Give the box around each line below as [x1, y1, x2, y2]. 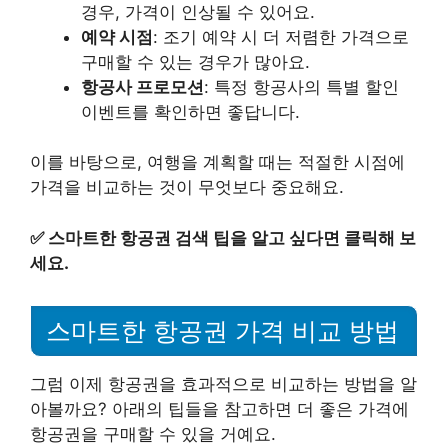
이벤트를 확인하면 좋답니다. [81, 101, 300, 122]
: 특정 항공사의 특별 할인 [204, 76, 399, 97]
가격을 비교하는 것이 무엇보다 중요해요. [30, 177, 344, 198]
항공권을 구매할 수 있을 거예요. [30, 423, 276, 444]
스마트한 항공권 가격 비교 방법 [46, 316, 399, 345]
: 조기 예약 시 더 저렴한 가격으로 [153, 26, 409, 47]
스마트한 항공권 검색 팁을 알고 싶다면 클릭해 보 [48, 227, 416, 248]
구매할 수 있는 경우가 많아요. [81, 51, 310, 72]
